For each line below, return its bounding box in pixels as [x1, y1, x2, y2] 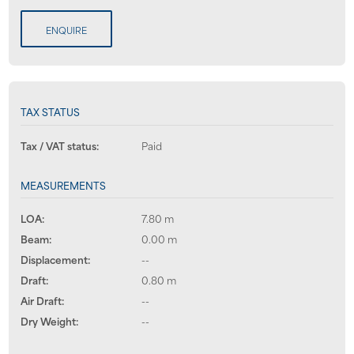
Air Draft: [20, 292, 64, 308]
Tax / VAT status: [20, 137, 99, 153]
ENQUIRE [45, 23, 87, 38]
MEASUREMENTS [20, 176, 106, 193]
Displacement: [20, 251, 90, 267]
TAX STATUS [20, 104, 80, 120]
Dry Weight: [20, 313, 78, 329]
